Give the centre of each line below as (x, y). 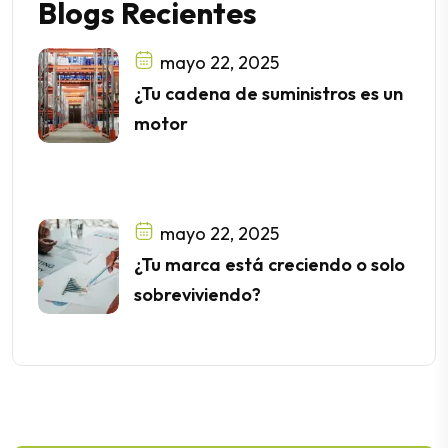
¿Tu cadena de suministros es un (269, 93)
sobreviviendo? (198, 294)
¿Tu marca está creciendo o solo (270, 264)
